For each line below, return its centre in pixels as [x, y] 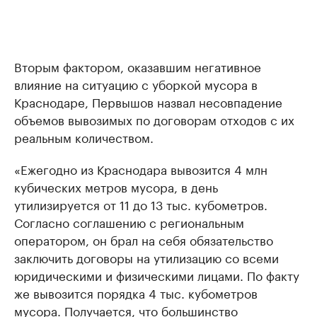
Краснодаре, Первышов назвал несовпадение [148, 102]
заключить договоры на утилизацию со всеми [146, 257]
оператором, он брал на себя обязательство [144, 240]
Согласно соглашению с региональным [129, 222]
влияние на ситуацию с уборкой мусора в [136, 84]
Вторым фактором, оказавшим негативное [138, 66]
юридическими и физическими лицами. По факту [157, 275]
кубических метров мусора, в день [116, 186]
